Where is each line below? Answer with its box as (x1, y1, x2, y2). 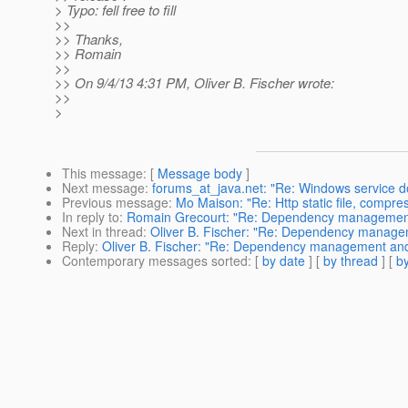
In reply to (62, 208, 119, 227)
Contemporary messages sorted (62, 251, 248, 270)
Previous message (62, 193, 168, 212)
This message (62, 164, 143, 183)
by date (262, 251, 305, 270)
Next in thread (62, 222, 143, 241)
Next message (62, 178, 145, 198)
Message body (158, 164, 242, 183)
